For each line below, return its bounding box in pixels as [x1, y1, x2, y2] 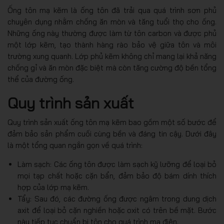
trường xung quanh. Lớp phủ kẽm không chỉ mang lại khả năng [7, 51, 216, 61]
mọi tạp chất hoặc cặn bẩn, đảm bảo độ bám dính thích [17, 171, 216, 181]
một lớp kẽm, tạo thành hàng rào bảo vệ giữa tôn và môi [7, 40, 216, 50]
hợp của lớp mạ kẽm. [17, 182, 89, 192]
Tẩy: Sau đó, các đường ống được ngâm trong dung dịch [17, 194, 216, 204]
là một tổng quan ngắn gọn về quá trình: [7, 140, 142, 150]
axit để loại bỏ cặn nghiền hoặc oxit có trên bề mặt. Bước [17, 205, 216, 215]
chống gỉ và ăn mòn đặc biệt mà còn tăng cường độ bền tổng [7, 63, 216, 73]
